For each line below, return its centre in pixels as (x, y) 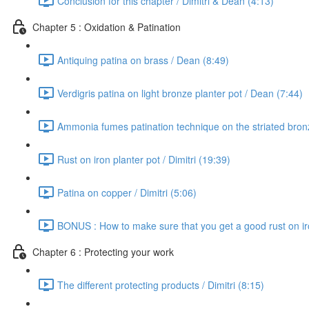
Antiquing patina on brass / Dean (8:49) (143, 60)
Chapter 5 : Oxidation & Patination (107, 27)
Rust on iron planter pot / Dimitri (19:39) (144, 159)
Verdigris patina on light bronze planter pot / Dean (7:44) (180, 93)
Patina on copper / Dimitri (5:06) (127, 192)
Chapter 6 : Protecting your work (103, 251)
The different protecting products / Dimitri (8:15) (161, 285)
